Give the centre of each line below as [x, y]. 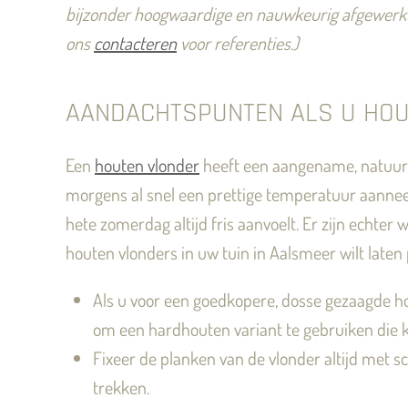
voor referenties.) [238, 43]
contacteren [135, 43]
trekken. [121, 387]
